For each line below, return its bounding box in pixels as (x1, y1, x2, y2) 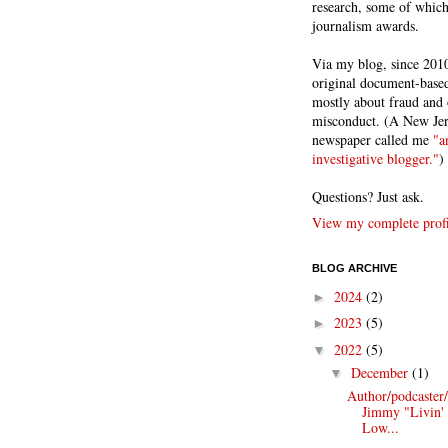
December (350, 362, 412, 382)
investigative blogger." (312, 149, 439, 168)
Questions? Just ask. (312, 187, 424, 206)
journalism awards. (312, 16, 419, 35)
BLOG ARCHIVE (312, 262, 397, 274)
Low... (361, 417, 399, 437)
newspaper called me (312, 130, 433, 149)
